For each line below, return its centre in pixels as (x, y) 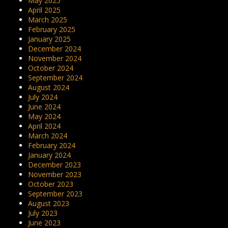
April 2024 (44, 126)
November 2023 (55, 174)
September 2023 (55, 194)
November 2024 (55, 58)
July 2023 (43, 213)
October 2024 (51, 68)
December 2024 (54, 49)
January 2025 (49, 39)
